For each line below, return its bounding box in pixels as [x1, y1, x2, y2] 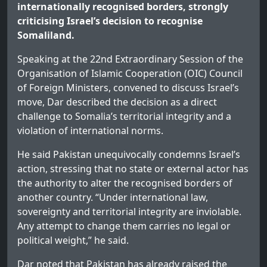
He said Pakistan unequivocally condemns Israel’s [17, 148, 240, 162]
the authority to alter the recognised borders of [17, 176, 232, 190]
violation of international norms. [17, 124, 163, 138]
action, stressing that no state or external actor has [17, 162, 249, 176]
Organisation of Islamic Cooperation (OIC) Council [17, 67, 243, 80]
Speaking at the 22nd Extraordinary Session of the [17, 52, 243, 66]
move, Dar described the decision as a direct [17, 95, 217, 109]
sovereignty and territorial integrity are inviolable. [17, 205, 241, 219]
